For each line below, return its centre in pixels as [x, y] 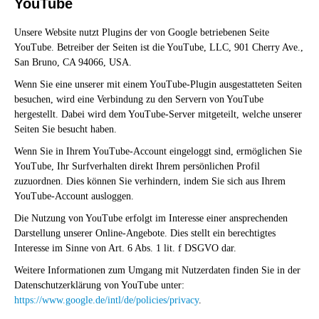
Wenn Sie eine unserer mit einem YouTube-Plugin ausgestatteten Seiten [158, 85]
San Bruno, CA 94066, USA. [73, 63]
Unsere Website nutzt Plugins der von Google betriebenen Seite [142, 33]
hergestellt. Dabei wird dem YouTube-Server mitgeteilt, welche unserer [158, 115]
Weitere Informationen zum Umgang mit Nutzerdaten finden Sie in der [157, 271]
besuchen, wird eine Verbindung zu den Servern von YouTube [139, 100]
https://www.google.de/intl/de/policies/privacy [106, 300]
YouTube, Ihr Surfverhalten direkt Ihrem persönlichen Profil [137, 167]
